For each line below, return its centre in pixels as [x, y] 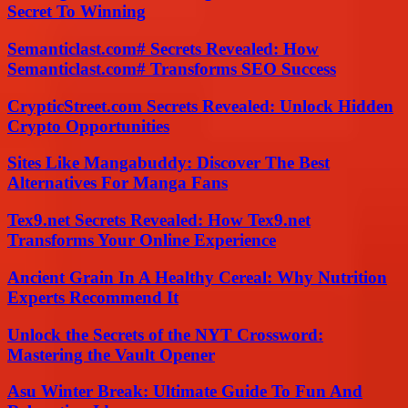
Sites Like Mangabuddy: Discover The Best [168, 163]
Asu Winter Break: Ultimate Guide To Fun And [185, 392]
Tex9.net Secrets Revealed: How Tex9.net [159, 220]
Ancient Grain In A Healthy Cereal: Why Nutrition [197, 277]
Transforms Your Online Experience [142, 240]
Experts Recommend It [93, 297]
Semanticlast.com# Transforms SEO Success [172, 68]
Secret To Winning [76, 12]
